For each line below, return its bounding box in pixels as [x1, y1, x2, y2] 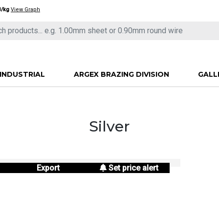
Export [36, 163, 60, 173]
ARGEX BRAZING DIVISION [73, 69, 169, 79]
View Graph [11, 6, 40, 13]
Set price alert [109, 163, 158, 173]
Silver [89, 117, 130, 135]
